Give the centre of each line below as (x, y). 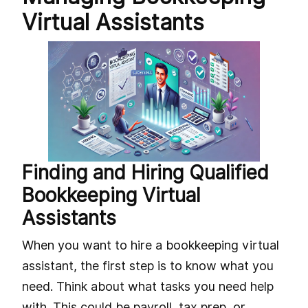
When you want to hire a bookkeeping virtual (151, 245)
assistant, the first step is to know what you (148, 266)
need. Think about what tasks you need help (148, 287)
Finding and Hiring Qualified (145, 173)
